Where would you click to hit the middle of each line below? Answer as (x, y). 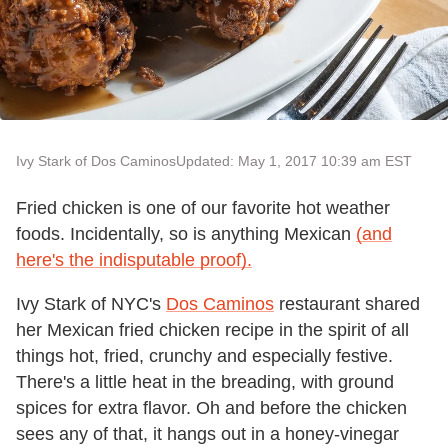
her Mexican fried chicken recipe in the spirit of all (212, 330)
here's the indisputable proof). (134, 260)
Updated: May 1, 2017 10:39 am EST (294, 161)
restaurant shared (347, 304)
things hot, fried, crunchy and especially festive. (204, 356)
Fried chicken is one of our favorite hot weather (203, 208)
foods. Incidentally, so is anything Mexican (186, 234)
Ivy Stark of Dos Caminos (96, 161)
